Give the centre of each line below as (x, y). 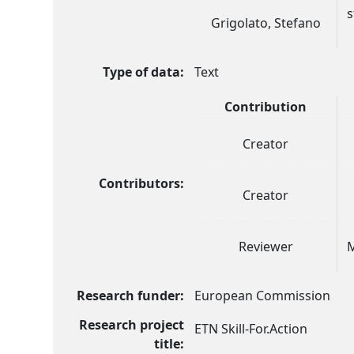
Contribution (266, 106)
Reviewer (265, 246)
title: (169, 343)
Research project (132, 324)
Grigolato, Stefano (265, 23)
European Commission (263, 295)
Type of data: (144, 72)
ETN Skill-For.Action (251, 328)
